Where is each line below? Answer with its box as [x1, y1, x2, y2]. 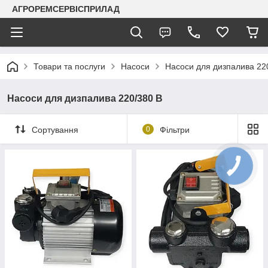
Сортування [32, 124, 78, 135]
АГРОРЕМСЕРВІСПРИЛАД [12, 4, 120, 14]
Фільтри [159, 124, 190, 135]
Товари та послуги [33, 62, 105, 71]
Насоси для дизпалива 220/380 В [7, 93, 163, 103]
